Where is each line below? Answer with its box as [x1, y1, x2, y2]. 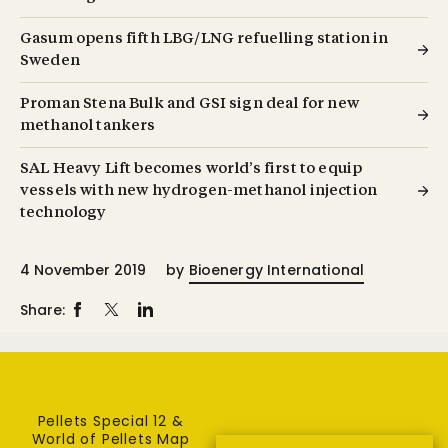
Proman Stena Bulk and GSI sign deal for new [20, 96, 359, 112]
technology [20, 205, 107, 221]
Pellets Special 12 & [37, 410, 184, 431]
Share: [20, 299, 65, 320]
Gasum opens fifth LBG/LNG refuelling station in [20, 31, 389, 47]
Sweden [20, 53, 80, 69]
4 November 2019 [20, 259, 146, 280]
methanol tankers [20, 118, 156, 134]
